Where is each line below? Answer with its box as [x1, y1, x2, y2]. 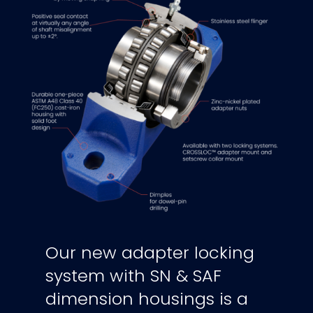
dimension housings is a [45, 286, 248, 310]
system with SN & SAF [45, 263, 221, 287]
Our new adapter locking [45, 240, 254, 264]
